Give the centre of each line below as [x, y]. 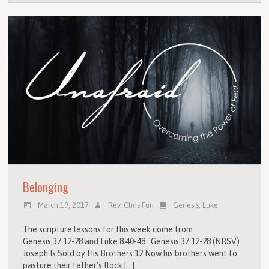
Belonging [46, 186]
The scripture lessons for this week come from [108, 229]
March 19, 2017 [64, 205]
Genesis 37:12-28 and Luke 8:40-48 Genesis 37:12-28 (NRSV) [131, 241]
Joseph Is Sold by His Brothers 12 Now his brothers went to [130, 253]
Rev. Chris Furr [131, 205]
